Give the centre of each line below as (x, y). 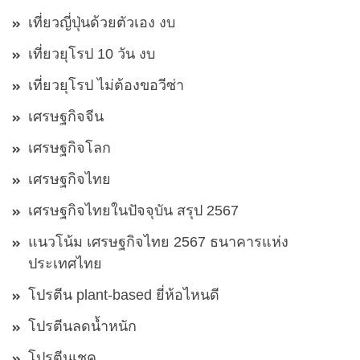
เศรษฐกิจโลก (70, 148)
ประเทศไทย (65, 264)
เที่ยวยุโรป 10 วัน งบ (92, 54)
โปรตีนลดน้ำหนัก (82, 327)
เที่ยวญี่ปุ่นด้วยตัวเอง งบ (102, 23)
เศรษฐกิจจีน (66, 117)
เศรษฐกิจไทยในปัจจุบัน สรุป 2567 (133, 211)
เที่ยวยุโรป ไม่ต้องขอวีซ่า (106, 86)
